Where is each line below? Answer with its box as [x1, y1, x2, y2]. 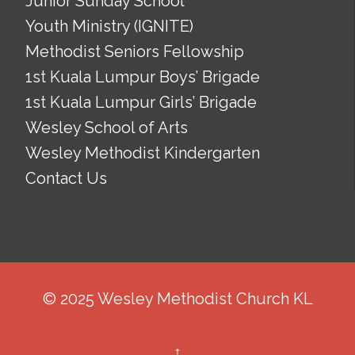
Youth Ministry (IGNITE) [25, 17, 193, 36]
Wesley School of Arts [25, 118, 188, 137]
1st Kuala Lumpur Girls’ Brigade [25, 93, 257, 112]
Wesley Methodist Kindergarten [25, 143, 260, 162]
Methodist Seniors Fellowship [25, 42, 244, 61]
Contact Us [25, 169, 107, 188]
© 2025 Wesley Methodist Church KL [42, 289, 313, 308]
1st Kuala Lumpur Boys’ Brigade [25, 67, 260, 86]
